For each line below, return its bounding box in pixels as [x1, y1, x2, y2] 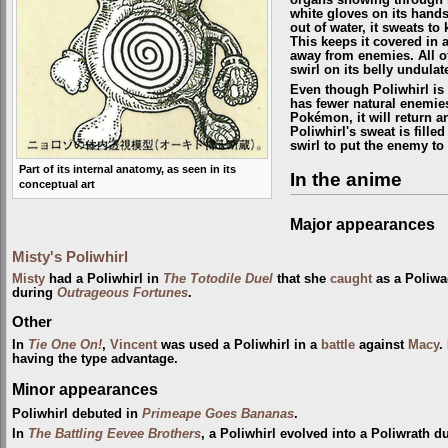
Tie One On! [28, 337, 102, 352]
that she [273, 272, 330, 287]
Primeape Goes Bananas [142, 406, 294, 421]
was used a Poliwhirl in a [157, 337, 321, 352]
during [12, 286, 57, 301]
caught [330, 272, 372, 287]
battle [321, 337, 355, 352]
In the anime [289, 168, 402, 190]
